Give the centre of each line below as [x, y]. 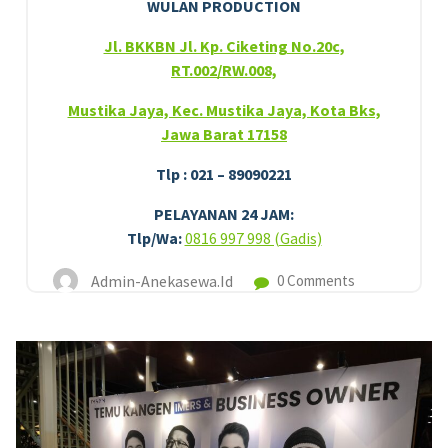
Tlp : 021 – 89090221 [224, 173]
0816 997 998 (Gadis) [253, 237]
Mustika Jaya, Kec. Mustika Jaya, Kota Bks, [224, 109]
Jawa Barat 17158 [224, 133]
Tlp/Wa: [154, 237]
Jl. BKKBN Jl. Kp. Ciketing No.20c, [224, 45]
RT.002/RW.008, [224, 69]
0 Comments [314, 280]
